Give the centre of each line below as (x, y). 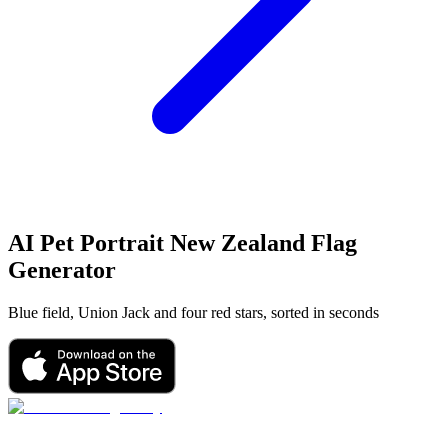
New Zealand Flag (263, 242)
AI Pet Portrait (86, 242)
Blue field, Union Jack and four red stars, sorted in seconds (193, 312)
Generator (62, 269)
